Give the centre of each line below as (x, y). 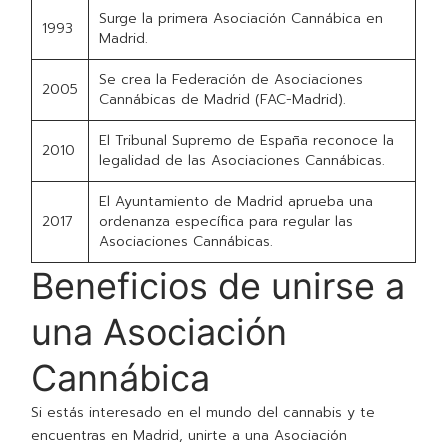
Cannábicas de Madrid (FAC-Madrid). (223, 100)
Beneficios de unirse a (218, 286)
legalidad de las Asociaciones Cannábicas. (242, 161)
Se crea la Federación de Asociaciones (231, 80)
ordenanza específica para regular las (226, 222)
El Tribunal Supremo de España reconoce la (247, 141)
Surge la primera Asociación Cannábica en (241, 19)
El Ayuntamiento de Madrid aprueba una (236, 202)
